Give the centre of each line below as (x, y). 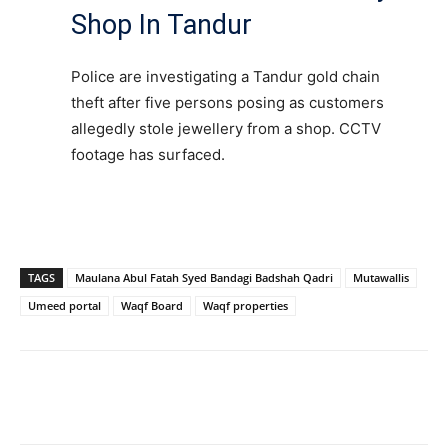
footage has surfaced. (148, 154)
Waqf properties (245, 305)
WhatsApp (307, 400)
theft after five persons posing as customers (227, 102)
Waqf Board (152, 305)
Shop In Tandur (161, 24)
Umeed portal (64, 305)
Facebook (92, 400)
